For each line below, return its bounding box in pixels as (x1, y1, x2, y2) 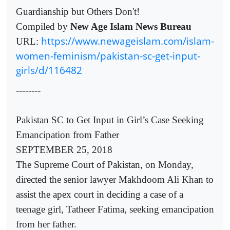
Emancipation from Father (16, 129, 119, 140)
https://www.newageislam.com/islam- (41, 34, 214, 48)
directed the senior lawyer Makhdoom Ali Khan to (16, 174, 214, 185)
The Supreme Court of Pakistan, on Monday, (16, 159, 194, 170)
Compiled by (16, 21, 70, 32)
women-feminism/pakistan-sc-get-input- (16, 49, 200, 63)
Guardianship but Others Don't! (16, 6, 140, 17)
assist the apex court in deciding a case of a (16, 188, 183, 200)
